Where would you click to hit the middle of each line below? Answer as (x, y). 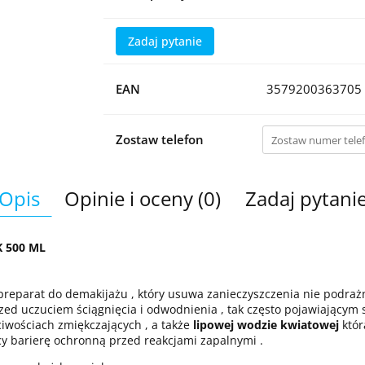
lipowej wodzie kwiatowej (266, 325)
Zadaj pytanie (165, 41)
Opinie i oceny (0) (142, 198)
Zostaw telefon (159, 139)
